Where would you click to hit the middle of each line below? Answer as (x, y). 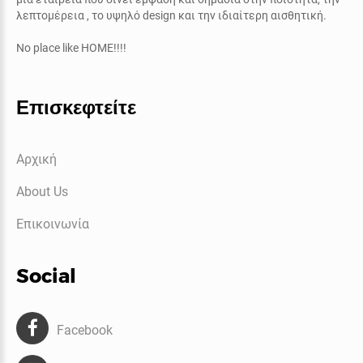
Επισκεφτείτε (76, 107)
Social (46, 275)
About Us (42, 191)
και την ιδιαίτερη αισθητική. (252, 15)
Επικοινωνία (53, 224)
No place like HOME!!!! (71, 47)
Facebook (85, 330)
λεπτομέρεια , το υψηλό (79, 15)
